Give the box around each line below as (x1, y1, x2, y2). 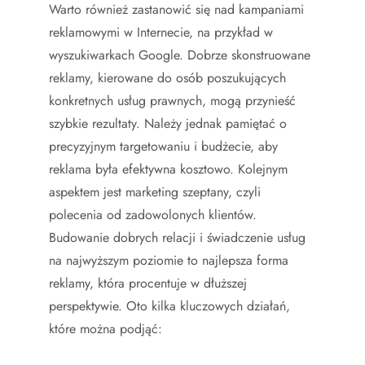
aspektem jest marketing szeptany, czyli (49, 182, 261, 201)
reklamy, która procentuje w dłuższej (49, 273, 247, 292)
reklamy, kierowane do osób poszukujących (49, 68, 286, 87)
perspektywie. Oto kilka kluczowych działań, (49, 296, 290, 315)
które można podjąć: (49, 319, 162, 338)
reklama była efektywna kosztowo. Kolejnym (49, 159, 288, 178)
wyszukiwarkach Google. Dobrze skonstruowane (49, 45, 310, 64)
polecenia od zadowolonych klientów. (49, 204, 257, 224)
